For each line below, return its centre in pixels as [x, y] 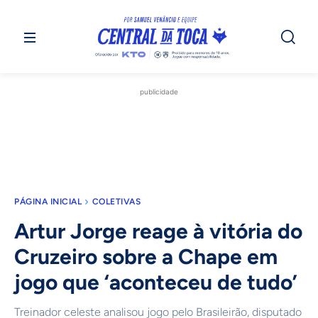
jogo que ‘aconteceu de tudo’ [156, 283]
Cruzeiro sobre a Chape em [146, 257]
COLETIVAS [116, 202]
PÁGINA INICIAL [48, 202]
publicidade [159, 92]
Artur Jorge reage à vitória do [158, 231]
